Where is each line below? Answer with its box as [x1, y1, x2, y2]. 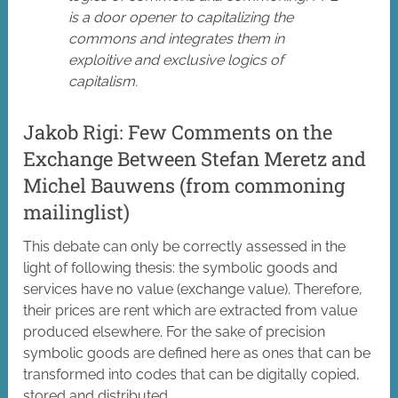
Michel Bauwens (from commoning [23, 172, 346, 199]
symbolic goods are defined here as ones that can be [23, 345, 371, 362]
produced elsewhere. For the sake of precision [23, 323, 326, 341]
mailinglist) [23, 199, 131, 226]
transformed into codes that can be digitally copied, [23, 366, 361, 384]
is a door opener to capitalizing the [68, 9, 294, 27]
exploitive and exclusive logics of [68, 52, 284, 69]
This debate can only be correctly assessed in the [23, 238, 346, 256]
